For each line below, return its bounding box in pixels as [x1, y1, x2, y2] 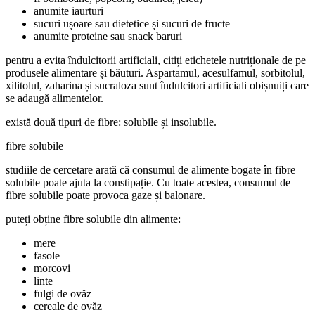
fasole [34, 249, 60, 262]
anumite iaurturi [34, 4, 103, 17]
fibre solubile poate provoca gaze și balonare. [6, 188, 205, 201]
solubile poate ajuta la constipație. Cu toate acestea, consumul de [6, 176, 290, 188]
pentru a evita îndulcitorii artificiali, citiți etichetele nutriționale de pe [6, 53, 306, 66]
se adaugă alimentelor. [6, 91, 103, 104]
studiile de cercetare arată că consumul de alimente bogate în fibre [6, 163, 295, 176]
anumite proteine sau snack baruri [34, 30, 182, 42]
